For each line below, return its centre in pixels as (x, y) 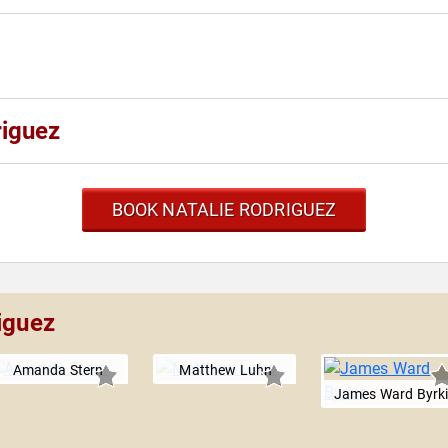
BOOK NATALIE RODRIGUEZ (224, 209)
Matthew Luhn (226, 370)
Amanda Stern (58, 370)
